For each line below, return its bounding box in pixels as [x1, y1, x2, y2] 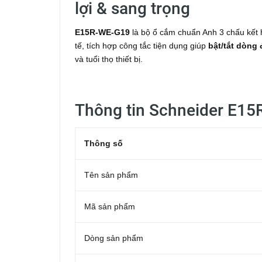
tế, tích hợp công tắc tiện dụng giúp [75, 41, 208, 50]
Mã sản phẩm [84, 202, 135, 211]
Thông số [84, 139, 123, 148]
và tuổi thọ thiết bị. [75, 54, 143, 64]
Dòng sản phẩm [84, 233, 143, 243]
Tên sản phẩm [84, 170, 138, 180]
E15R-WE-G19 [75, 27, 130, 37]
